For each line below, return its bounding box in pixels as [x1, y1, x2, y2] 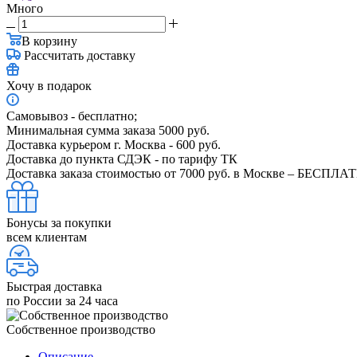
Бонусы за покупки [6, 215, 112, 229]
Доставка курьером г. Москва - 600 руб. [6, 137, 221, 151]
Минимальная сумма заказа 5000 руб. [6, 123, 210, 137]
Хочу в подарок [6, 78, 92, 92]
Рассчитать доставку [24, 48, 135, 62]
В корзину [22, 33, 77, 48]
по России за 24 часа [6, 293, 118, 308]
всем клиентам [6, 229, 87, 244]
